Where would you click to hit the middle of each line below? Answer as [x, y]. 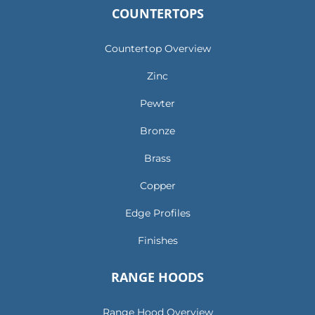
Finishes [157, 241]
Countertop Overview [157, 49]
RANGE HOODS [157, 277]
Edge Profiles [157, 213]
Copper [157, 186]
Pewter [157, 104]
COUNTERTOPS [157, 14]
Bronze [157, 131]
